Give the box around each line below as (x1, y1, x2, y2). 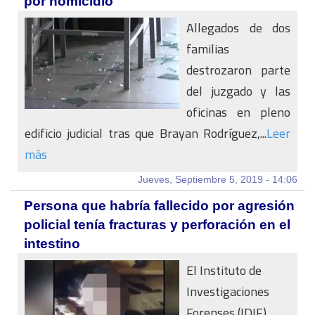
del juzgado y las (186, 79, 290, 103)
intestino (24, 236, 80, 251)
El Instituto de (186, 259, 262, 282)
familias (186, 37, 229, 60)
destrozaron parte (186, 58, 290, 82)
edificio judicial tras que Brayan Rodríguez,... (25, 122, 266, 145)
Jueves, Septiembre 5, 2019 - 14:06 (138, 174, 297, 185)
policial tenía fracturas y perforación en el (24, 217, 290, 232)
